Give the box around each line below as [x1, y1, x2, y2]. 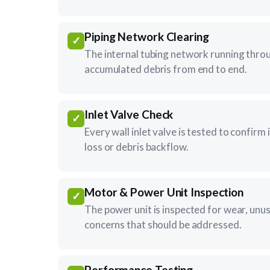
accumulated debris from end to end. [84, 62, 247, 75]
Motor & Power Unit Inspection [84, 184, 244, 199]
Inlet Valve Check [84, 107, 174, 121]
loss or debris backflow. [84, 140, 189, 153]
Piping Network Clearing [84, 29, 209, 43]
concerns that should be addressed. [84, 218, 242, 231]
